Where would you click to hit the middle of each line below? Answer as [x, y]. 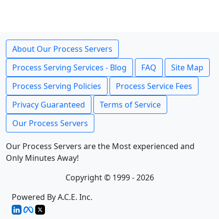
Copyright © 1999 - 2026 [109, 177]
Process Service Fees [154, 86]
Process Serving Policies [57, 86]
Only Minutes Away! [42, 158]
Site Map [187, 67]
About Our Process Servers [62, 49]
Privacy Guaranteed [49, 105]
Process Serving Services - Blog [69, 67]
